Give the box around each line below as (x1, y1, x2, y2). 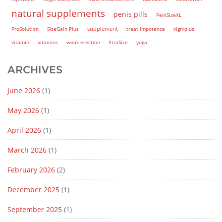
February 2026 (7, 165, 55, 174)
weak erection (66, 38, 100, 46)
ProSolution (11, 25, 39, 32)
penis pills (113, 9, 148, 19)
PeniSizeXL (156, 11, 181, 18)
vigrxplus (173, 25, 194, 32)
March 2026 (7, 145, 47, 155)
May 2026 (7, 105, 39, 115)
